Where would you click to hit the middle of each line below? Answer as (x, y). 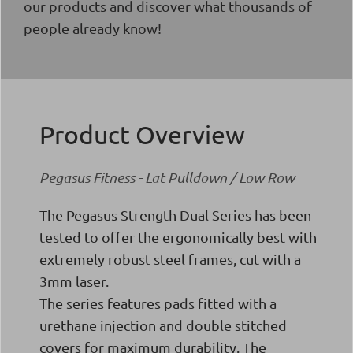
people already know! (93, 28)
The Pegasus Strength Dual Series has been (175, 214)
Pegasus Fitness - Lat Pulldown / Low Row (167, 177)
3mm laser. (74, 281)
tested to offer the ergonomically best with (178, 236)
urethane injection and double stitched (163, 325)
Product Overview (142, 134)
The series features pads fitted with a (158, 303)
